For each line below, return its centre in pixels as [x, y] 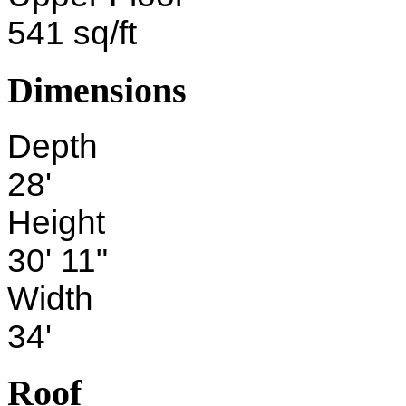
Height [56, 222]
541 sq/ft [72, 34]
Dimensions [97, 90]
